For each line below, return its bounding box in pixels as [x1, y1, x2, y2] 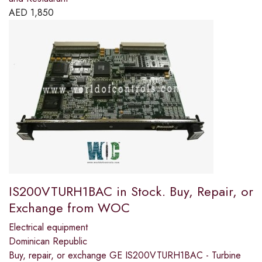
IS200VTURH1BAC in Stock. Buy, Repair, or [9, 182, 253, 201]
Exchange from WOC [9, 198, 130, 218]
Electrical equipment [9, 220, 88, 235]
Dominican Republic [9, 235, 87, 249]
